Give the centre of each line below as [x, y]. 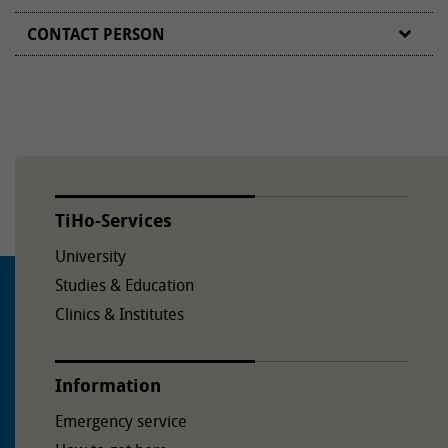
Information [108, 385]
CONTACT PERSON [96, 33]
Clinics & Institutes [119, 313]
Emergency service [121, 420]
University [90, 255]
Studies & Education [124, 284]
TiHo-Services [113, 220]
